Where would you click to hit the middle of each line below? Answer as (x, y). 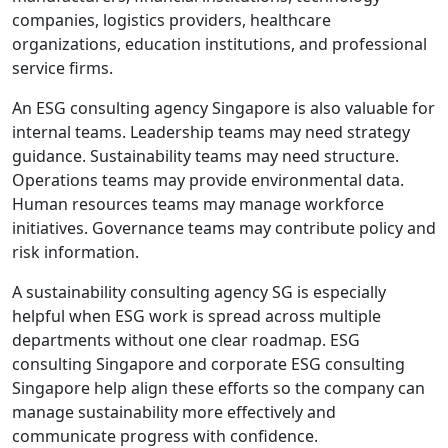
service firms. (62, 67)
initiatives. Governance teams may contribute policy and (224, 227)
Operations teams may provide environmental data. (208, 179)
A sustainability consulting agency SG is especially (199, 291)
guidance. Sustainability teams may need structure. (205, 155)
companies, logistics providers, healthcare (171, 19)
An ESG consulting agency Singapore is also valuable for (223, 107)
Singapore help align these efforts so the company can (218, 387)
